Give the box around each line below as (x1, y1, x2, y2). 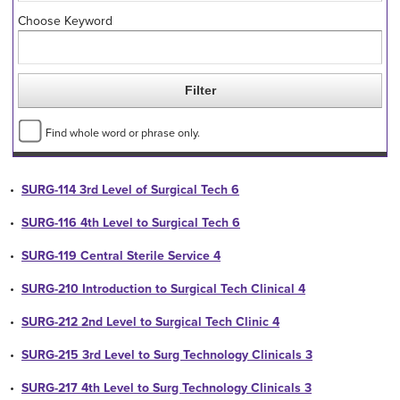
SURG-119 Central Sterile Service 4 (21, 246, 221, 264)
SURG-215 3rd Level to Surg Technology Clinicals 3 (21, 346, 312, 363)
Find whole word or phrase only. (46, 123, 200, 140)
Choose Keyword (18, 11, 112, 29)
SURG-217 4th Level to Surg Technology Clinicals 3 (21, 379, 312, 396)
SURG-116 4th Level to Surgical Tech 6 (21, 213, 240, 231)
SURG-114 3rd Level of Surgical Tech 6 (21, 180, 239, 198)
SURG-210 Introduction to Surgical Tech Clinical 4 (21, 279, 305, 297)
